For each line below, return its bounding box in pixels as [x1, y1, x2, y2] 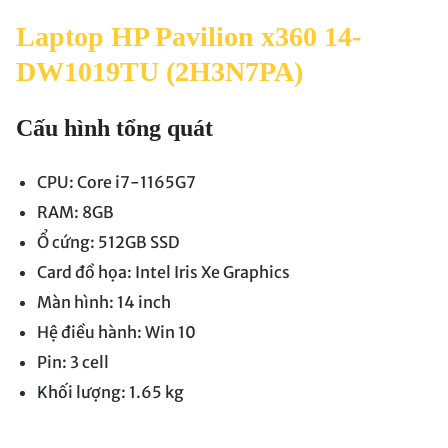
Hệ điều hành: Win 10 [36, 322, 196, 343]
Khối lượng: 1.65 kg [36, 382, 184, 403]
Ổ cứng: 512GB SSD [36, 232, 180, 253]
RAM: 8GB [36, 202, 114, 223]
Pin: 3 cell [36, 352, 109, 373]
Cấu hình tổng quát [16, 115, 213, 142]
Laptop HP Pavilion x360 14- [16, 21, 361, 53]
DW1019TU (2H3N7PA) [16, 56, 303, 88]
